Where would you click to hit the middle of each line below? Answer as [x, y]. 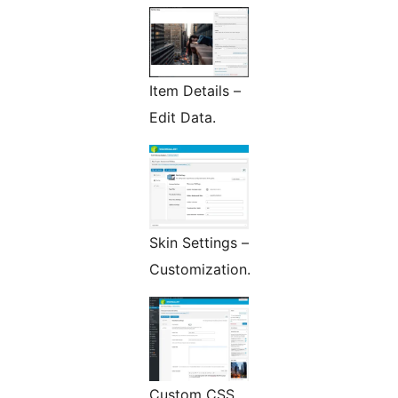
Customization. [200, 269]
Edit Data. [183, 117]
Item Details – [195, 90]
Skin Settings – [199, 242]
